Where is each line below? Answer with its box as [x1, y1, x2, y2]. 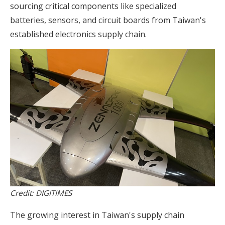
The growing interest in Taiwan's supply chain [10, 209, 184, 220]
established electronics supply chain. [10, 29, 147, 40]
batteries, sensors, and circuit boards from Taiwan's [10, 15, 206, 26]
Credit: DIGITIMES [10, 187, 72, 198]
